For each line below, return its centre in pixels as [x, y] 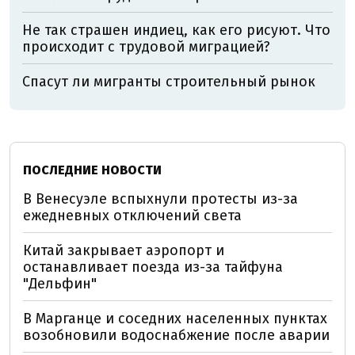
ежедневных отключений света [132, 215]
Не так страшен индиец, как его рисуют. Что [176, 30]
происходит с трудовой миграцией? [146, 46]
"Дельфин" [60, 283]
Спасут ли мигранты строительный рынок [169, 81]
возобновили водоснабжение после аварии [176, 335]
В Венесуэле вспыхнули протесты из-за [160, 198]
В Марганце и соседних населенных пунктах [175, 318]
